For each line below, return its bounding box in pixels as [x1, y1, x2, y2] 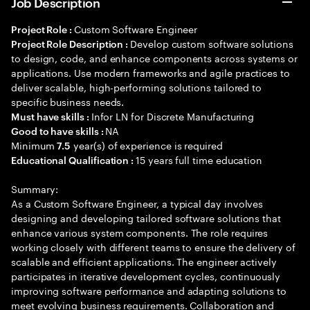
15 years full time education [136, 152, 263, 167]
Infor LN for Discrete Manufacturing [91, 108, 255, 123]
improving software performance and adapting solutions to [11, 282, 287, 298]
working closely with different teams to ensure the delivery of [11, 239, 295, 254]
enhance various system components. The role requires [11, 224, 268, 239]
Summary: [11, 181, 58, 196]
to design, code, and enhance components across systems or [11, 50, 298, 65]
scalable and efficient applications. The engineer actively [11, 253, 277, 268]
